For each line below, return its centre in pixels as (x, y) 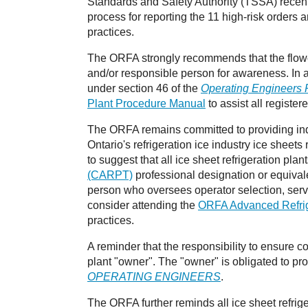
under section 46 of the (144, 88)
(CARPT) (110, 175)
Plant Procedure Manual (146, 103)
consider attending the (143, 205)
